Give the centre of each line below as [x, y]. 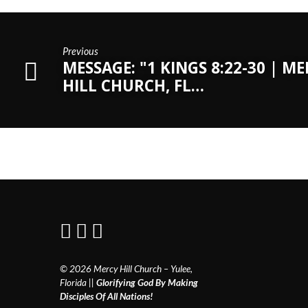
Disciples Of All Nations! [107, 296]
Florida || [78, 282]
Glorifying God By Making [147, 282]
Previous [81, 51]
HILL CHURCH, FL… [134, 85]
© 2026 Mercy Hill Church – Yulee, [126, 268]
